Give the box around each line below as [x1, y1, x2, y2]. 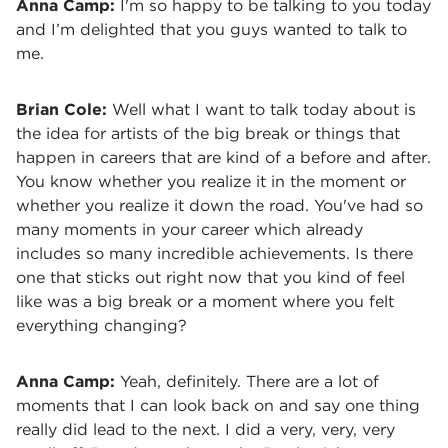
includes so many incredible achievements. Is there [16, 244, 413, 263]
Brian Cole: [16, 100, 112, 119]
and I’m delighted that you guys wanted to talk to [16, 20, 407, 39]
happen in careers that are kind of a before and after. [16, 148, 431, 167]
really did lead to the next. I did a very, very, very [16, 420, 395, 439]
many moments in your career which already [16, 220, 363, 239]
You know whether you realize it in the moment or [16, 172, 406, 191]
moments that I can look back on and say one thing [16, 396, 420, 415]
